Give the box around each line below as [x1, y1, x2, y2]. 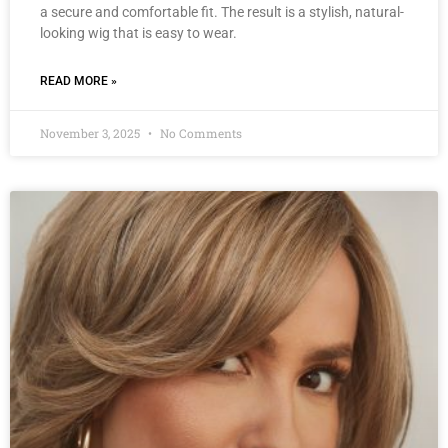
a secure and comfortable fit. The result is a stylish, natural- [40, 3, 404, 20]
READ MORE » [40, 73, 117, 88]
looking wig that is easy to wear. [40, 24, 237, 41]
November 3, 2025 [40, 124, 143, 141]
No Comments [157, 124, 242, 141]
